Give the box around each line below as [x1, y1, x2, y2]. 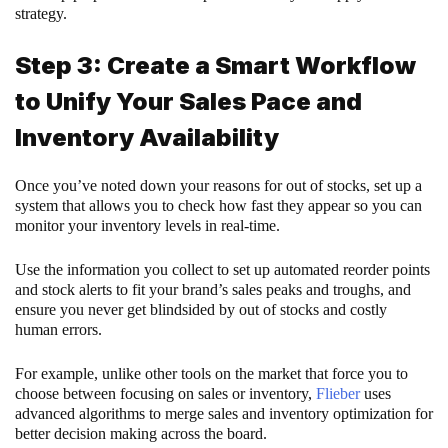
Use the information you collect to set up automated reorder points [15, 261, 430, 279]
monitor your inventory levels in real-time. [15, 217, 284, 235]
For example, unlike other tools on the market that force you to [15, 365, 408, 383]
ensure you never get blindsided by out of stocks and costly [15, 301, 387, 319]
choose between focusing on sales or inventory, [15, 385, 316, 403]
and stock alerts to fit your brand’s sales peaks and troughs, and [15, 281, 411, 299]
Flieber [316, 385, 360, 403]
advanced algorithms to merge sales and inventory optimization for [15, 405, 433, 423]
